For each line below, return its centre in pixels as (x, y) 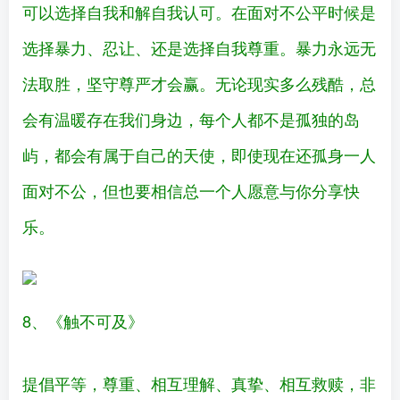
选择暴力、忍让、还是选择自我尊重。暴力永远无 (199, 48)
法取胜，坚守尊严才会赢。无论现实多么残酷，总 (199, 83)
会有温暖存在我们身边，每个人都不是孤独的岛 (191, 119)
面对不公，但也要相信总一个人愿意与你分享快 (191, 191)
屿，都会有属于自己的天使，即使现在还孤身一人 (199, 155)
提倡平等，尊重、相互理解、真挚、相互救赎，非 (199, 383)
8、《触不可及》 (83, 321)
